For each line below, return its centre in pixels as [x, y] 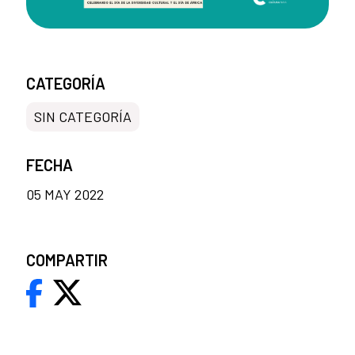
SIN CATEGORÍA [83, 116]
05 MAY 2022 [65, 194]
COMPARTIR [67, 260]
